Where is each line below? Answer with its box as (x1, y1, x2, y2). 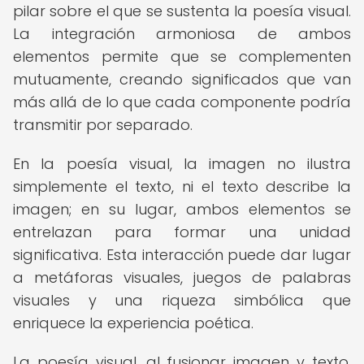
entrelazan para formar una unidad (13, 222, 351, 242)
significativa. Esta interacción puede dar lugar (13, 245, 351, 265)
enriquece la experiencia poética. (13, 313, 253, 333)
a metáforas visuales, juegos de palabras (13, 267, 351, 288)
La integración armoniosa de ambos (13, 24, 351, 44)
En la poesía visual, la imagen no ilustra (13, 154, 351, 174)
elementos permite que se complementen (13, 46, 351, 67)
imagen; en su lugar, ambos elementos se (13, 199, 351, 219)
